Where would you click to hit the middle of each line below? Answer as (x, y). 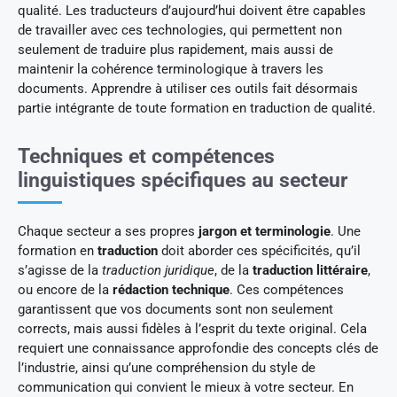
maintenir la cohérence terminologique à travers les (171, 69)
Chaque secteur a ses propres (108, 231)
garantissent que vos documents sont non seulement (175, 309)
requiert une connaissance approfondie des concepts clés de (198, 348)
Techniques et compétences (146, 156)
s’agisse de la (60, 270)
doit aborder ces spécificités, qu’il (259, 250)
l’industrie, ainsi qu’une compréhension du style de (167, 367)
